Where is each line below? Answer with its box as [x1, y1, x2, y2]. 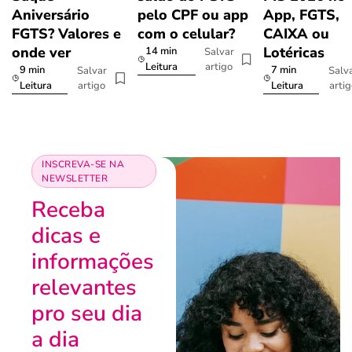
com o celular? [137, 24, 235, 44]
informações [31, 247, 154, 277]
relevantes [31, 273, 137, 303]
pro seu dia [31, 299, 142, 329]
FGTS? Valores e [12, 24, 121, 44]
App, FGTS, [263, 5, 339, 25]
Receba [31, 195, 105, 225]
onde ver [12, 43, 71, 63]
